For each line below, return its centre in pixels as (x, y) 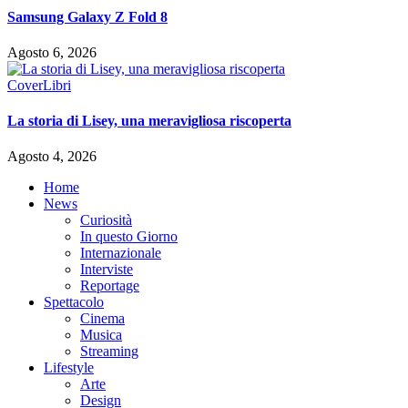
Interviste (107, 270)
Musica (101, 335)
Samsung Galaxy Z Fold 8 (87, 16)
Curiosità (106, 220)
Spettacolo (74, 302)
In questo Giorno (129, 237)
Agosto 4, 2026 (52, 157)
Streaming (109, 352)
